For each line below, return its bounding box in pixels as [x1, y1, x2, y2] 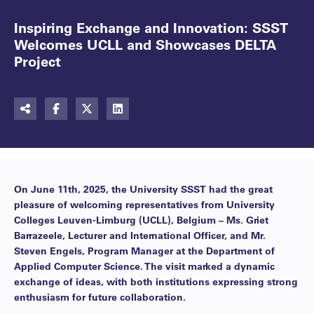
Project [14, 52, 61, 70]
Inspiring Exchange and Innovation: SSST [14, 18, 288, 36]
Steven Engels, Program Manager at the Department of [14, 244, 275, 257]
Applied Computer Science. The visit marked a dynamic [14, 259, 275, 273]
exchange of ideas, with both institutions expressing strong [14, 275, 298, 288]
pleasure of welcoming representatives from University [14, 198, 275, 211]
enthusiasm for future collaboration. [14, 290, 186, 303]
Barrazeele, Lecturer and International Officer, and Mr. [14, 228, 266, 242]
